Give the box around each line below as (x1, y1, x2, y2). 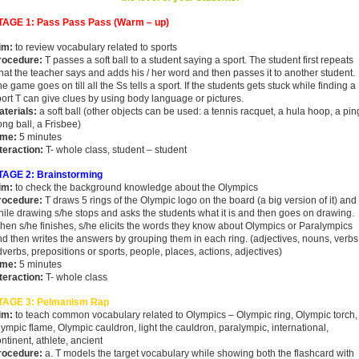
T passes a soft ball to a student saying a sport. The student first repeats (45, 54, 353, 66)
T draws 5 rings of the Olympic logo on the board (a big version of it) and (45, 195, 357, 206)
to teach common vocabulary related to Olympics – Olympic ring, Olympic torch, (15, 309, 357, 321)
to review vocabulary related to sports (15, 42, 177, 53)
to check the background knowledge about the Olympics (13, 182, 258, 193)
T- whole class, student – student (43, 144, 187, 155)
